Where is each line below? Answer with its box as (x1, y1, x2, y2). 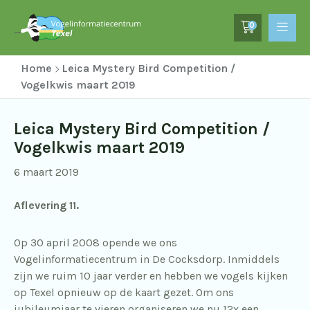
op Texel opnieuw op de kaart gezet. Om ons (14, 286, 234, 299)
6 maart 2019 (14, 165, 79, 179)
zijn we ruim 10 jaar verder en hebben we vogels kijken (14, 269, 288, 282)
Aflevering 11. (14, 199, 79, 212)
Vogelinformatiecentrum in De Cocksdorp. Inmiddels (14, 253, 280, 266)
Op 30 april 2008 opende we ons (14, 236, 177, 249)
